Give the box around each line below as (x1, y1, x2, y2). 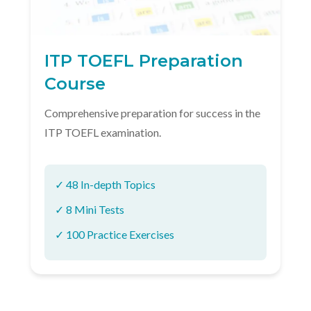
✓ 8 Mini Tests (55, 203, 124, 216)
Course (44, 74, 106, 94)
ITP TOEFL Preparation (44, 51, 243, 71)
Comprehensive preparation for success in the (44, 106, 260, 119)
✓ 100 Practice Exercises (55, 228, 174, 241)
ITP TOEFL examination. (44, 126, 161, 139)
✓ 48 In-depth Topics (55, 178, 155, 191)
